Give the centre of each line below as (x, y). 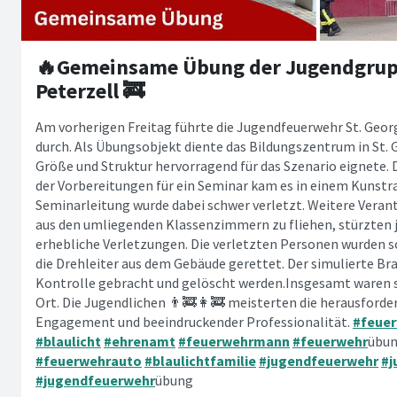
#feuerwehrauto (89, 361)
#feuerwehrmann (234, 341)
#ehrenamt (140, 341)
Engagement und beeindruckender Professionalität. (194, 322)
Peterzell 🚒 (90, 91)
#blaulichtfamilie (200, 361)
